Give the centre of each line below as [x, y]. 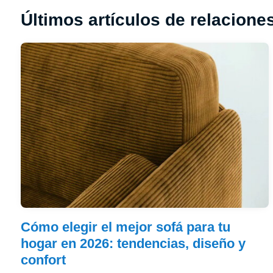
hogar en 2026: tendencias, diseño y [133, 244]
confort [43, 260]
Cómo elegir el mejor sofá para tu [125, 227]
